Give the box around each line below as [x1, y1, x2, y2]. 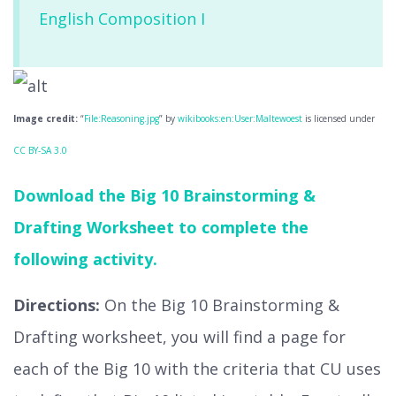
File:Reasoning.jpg [84, 112, 159, 126]
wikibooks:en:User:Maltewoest [178, 112, 302, 126]
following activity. [13, 247, 157, 270]
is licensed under [302, 112, 375, 126]
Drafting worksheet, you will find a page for [13, 325, 346, 347]
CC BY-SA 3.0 [13, 144, 67, 157]
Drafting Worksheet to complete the [13, 216, 308, 238]
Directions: [13, 293, 100, 316]
